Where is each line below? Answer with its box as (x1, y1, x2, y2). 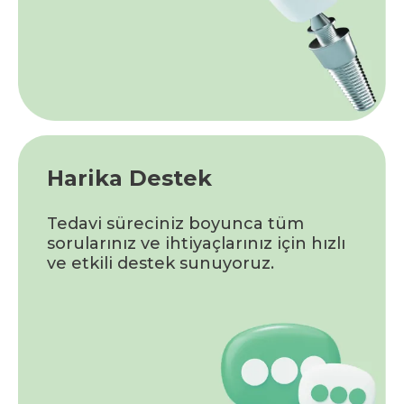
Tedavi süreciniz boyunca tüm (47, 213, 304, 234)
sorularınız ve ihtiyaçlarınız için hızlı (47, 233, 345, 253)
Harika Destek (47, 164, 212, 191)
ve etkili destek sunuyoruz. (47, 252, 274, 273)
